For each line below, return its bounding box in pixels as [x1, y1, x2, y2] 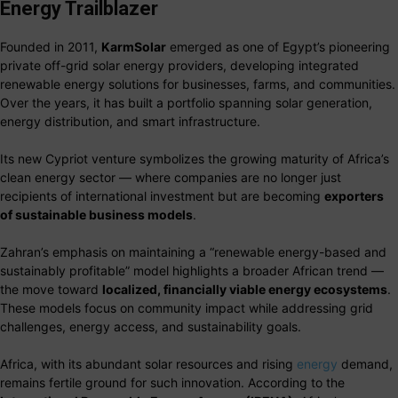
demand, [338, 356, 393, 372]
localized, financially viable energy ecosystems [102, 282, 387, 298]
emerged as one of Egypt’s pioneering [166, 39, 390, 55]
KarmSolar [101, 39, 166, 55]
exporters [324, 188, 384, 204]
